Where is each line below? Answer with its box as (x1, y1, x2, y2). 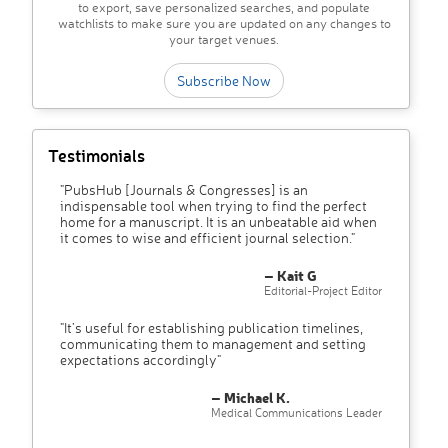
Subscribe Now (177, 72, 271, 90)
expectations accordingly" (60, 351, 221, 369)
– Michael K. (211, 388, 290, 408)
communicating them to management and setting (60, 335, 366, 353)
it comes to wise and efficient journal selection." (60, 229, 355, 247)
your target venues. (169, 31, 279, 48)
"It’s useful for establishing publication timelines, (60, 319, 363, 337)
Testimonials (48, 144, 145, 167)
